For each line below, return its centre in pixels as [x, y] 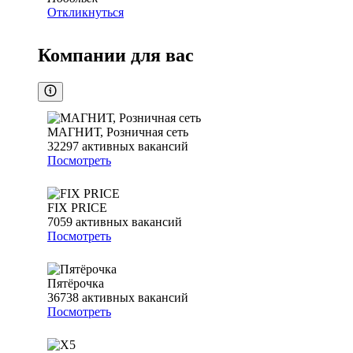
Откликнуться [85, 13]
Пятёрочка [76, 284]
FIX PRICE [77, 208]
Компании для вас [116, 56]
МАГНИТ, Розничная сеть [118, 132]
